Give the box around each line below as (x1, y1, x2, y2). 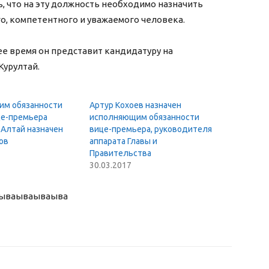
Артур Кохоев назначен (89, 100, 182, 110)
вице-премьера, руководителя (89, 124, 213, 134)
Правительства (89, 148, 152, 159)
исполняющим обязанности (89, 112, 200, 122)
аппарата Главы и (89, 136, 158, 147)
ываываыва (16, 191, 68, 202)
